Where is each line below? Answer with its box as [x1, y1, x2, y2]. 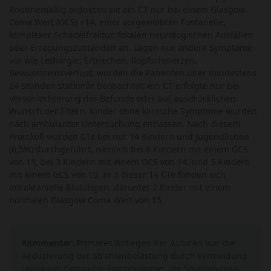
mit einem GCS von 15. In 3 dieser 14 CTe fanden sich [9, 168, 226, 180]
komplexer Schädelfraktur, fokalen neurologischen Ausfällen [9, 28, 253, 41]
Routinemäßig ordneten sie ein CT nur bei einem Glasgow [9, 3, 245, 15]
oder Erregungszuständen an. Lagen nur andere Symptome [9, 41, 252, 53]
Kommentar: [21, 237, 74, 249]
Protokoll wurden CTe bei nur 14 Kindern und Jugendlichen [9, 130, 249, 142]
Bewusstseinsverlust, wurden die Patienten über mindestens [9, 67, 256, 79]
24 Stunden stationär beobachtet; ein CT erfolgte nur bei [9, 79, 240, 91]
